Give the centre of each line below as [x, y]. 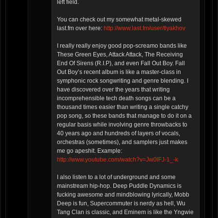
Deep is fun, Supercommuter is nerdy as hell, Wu [121, 204]
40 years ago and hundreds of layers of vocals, [118, 134]
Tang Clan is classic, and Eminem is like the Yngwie [125, 212]
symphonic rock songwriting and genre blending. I [123, 81]
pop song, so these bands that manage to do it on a [124, 116]
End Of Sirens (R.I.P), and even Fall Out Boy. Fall [121, 64]
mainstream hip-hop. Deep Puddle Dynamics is [119, 186]
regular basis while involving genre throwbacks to [122, 125]
